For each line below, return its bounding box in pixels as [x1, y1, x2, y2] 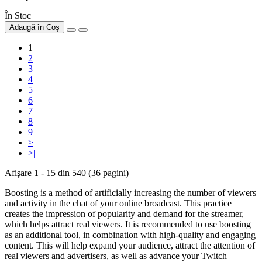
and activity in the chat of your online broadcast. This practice [5, 198, 232, 209]
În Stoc [5, 11, 31, 21]
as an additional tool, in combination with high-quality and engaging [5, 230, 256, 240]
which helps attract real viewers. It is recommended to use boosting [5, 219, 251, 230]
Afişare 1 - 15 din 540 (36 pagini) [5, 168, 129, 178]
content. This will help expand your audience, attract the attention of [5, 240, 255, 251]
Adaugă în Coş [9, 23, 60, 32]
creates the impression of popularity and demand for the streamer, [5, 209, 244, 219]
